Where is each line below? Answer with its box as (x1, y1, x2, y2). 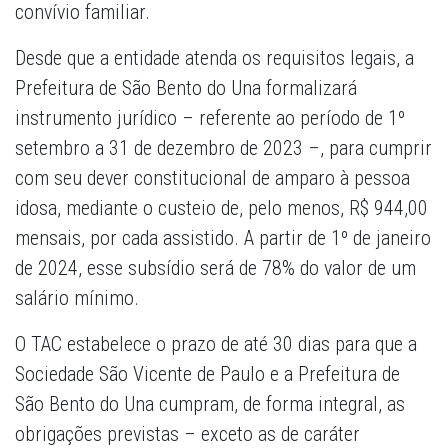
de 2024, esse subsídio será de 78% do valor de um (15, 256, 416, 281)
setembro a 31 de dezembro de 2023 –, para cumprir (15, 136, 432, 161)
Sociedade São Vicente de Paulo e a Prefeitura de (15, 362, 400, 387)
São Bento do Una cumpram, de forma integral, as (15, 392, 405, 417)
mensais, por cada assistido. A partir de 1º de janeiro (15, 226, 431, 251)
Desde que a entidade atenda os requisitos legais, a (15, 46, 414, 71)
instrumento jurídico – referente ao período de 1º (15, 106, 405, 131)
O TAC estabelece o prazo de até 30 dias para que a (15, 332, 417, 357)
